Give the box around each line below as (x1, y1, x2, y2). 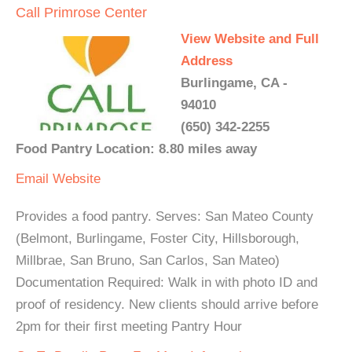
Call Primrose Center (16, 5, 147, 20)
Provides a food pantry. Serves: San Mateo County (16, 209, 313, 224)
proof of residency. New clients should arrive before (16, 297, 318, 312)
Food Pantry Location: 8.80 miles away (16, 141, 257, 156)
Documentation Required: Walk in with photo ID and (16, 275, 317, 290)
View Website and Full (181, 31, 319, 46)
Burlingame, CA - (181, 75, 288, 90)
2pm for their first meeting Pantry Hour (16, 319, 242, 334)
